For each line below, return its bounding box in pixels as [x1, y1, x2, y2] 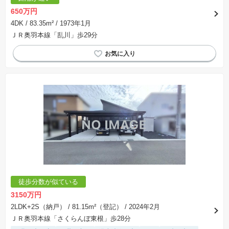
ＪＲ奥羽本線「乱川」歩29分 [11, 31, 98, 39]
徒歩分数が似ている [18, 178, 78, 186]
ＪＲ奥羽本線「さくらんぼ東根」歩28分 [11, 215, 131, 223]
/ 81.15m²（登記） [66, 203, 123, 211]
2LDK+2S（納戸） [11, 203, 66, 211]
